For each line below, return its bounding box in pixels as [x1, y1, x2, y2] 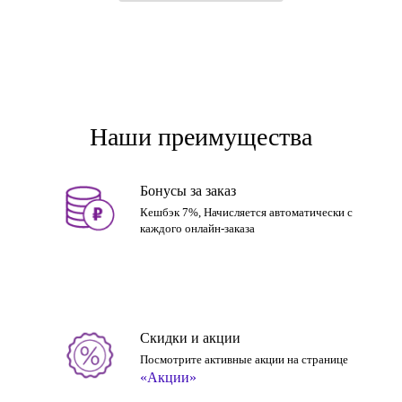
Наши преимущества [90, 123, 312, 151]
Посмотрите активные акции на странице [140, 353, 348, 366]
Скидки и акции [140, 330, 240, 345]
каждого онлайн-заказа [140, 222, 255, 235]
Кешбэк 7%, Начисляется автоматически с [140, 205, 353, 219]
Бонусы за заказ [140, 183, 236, 198]
